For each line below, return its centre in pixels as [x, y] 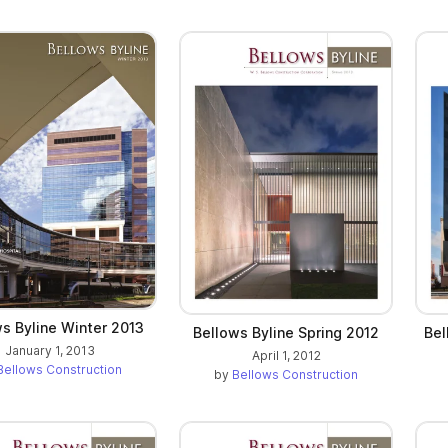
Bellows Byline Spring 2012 [286, 332]
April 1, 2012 [286, 355]
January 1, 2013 [50, 351]
